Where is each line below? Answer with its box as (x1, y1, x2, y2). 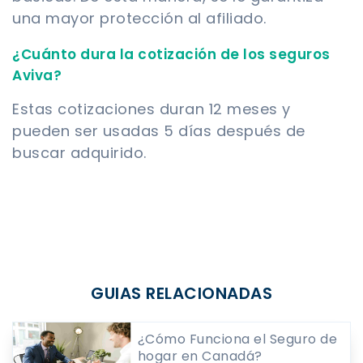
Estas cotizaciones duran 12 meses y (12, 98, 291, 119)
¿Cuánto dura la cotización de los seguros (12, 44, 331, 64)
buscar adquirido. (12, 142, 147, 163)
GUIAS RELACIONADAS (91, 281, 272, 305)
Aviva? (12, 65, 62, 85)
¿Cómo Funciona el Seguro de (137, 329, 338, 348)
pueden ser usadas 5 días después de (12, 120, 305, 141)
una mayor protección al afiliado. (12, 7, 267, 28)
